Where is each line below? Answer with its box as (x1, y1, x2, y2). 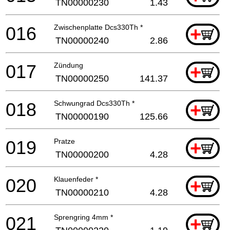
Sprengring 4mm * (54, 213, 113, 221)
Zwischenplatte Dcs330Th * (54, 23, 143, 31)
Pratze (54, 137, 75, 145)
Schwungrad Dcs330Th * (54, 99, 135, 107)
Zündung (54, 61, 83, 69)
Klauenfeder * (54, 175, 98, 183)
